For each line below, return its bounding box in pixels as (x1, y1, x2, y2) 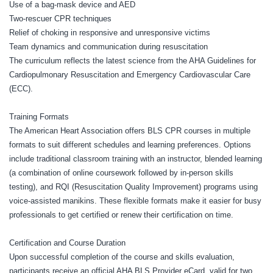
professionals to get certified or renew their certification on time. (9, 210, 233, 219)
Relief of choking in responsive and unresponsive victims (9, 27, 210, 37)
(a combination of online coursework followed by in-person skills (9, 168, 233, 177)
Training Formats (9, 112, 69, 121)
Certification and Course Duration (9, 238, 126, 247)
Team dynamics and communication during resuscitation (9, 41, 208, 51)
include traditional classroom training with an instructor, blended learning (9, 154, 262, 163)
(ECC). (9, 83, 33, 93)
